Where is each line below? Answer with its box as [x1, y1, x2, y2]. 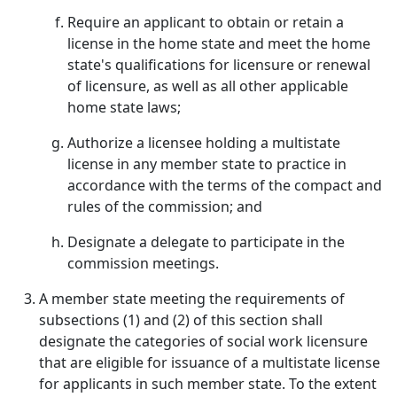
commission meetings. [67, 253, 219, 273]
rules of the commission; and [67, 197, 262, 216]
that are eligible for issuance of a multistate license [39, 353, 380, 372]
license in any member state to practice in [67, 154, 346, 174]
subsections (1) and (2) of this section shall [39, 310, 323, 330]
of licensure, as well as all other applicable [67, 76, 348, 96]
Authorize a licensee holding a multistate [67, 133, 340, 152]
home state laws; [67, 97, 181, 117]
